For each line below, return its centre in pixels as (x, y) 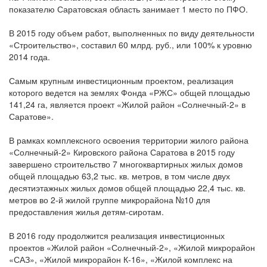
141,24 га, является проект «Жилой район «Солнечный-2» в (127, 105)
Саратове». (31, 117)
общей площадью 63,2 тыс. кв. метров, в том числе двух (119, 176)
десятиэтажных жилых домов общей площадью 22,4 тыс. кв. (127, 188)
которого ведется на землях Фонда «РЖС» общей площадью (130, 93)
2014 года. (30, 57)
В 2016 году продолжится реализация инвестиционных (117, 236)
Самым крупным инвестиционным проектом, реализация (121, 81)
